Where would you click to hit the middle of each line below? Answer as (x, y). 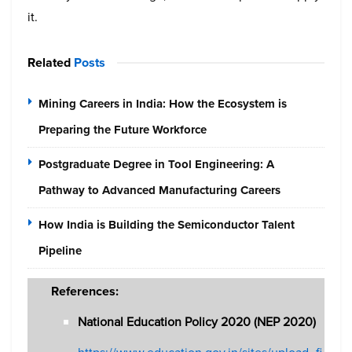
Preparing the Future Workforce (123, 130)
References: (85, 291)
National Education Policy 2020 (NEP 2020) (197, 322)
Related (49, 63)
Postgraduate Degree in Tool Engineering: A (156, 165)
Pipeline (60, 251)
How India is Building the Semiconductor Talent (167, 225)
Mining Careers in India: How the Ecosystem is (163, 104)
